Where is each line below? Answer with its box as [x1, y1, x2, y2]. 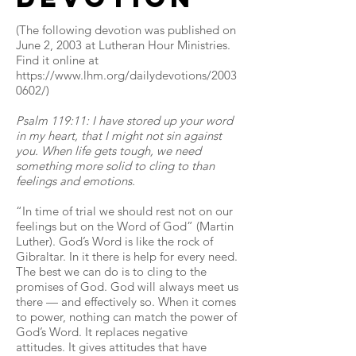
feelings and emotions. [16, 173, 135, 188]
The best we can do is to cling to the [16, 264, 207, 279]
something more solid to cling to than [16, 158, 215, 173]
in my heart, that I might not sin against [16, 128, 222, 143]
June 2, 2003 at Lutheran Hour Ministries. [16, 37, 230, 52]
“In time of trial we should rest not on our [16, 203, 233, 219]
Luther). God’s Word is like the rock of [16, 234, 213, 249]
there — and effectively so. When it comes [16, 294, 236, 309]
